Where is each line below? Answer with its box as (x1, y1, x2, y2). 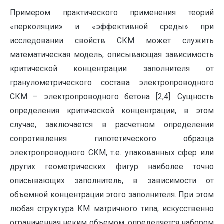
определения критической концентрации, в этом (10, 106, 214, 116)
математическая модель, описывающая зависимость (10, 50, 214, 60)
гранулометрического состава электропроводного (10, 78, 214, 88)
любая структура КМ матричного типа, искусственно (10, 204, 214, 214)
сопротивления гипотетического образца (10, 134, 214, 144)
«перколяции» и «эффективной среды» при (10, 22, 214, 32)
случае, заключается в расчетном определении (10, 120, 214, 130)
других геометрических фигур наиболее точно (10, 162, 214, 172)
